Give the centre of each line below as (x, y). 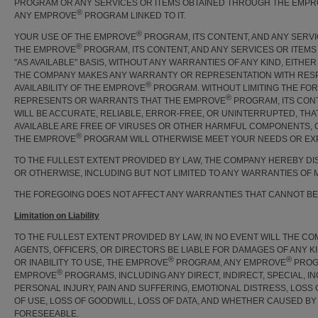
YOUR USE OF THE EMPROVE (75, 37)
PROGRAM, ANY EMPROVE (230, 263)
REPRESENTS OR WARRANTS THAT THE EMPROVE (120, 101)
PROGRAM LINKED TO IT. (134, 16)
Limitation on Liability (57, 216)
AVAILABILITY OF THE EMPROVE (80, 88)
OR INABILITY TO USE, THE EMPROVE (91, 263)
